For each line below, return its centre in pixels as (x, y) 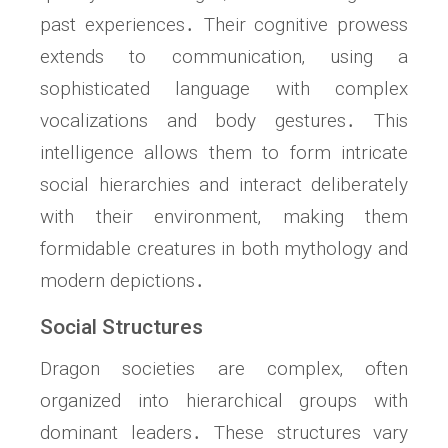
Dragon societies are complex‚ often (224, 369)
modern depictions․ (122, 281)
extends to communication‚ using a (224, 57)
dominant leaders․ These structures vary (224, 433)
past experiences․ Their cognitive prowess (224, 25)
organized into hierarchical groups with (224, 401)
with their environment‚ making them (224, 217)
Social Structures (121, 327)
